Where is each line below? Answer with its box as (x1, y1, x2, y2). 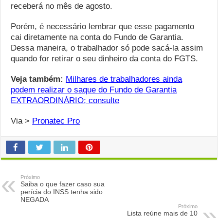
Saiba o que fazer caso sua (20, 180, 105, 188)
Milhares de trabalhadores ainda (66, 74, 182, 84)
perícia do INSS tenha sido (20, 188, 103, 196)
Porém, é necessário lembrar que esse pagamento (11, 22, 195, 32)
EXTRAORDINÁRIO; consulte (11, 96, 120, 106)
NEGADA (20, 196, 49, 204)
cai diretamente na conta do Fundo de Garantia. (11, 33, 184, 42)
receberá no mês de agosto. (11, 1, 115, 11)
